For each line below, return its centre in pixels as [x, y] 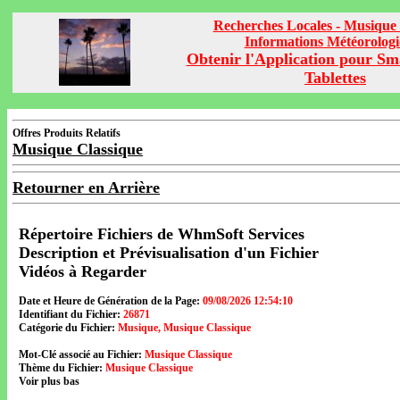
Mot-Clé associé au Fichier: [80, 354]
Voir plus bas [49, 381]
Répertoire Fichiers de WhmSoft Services [162, 234]
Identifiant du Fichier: [70, 314]
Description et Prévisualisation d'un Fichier [169, 253]
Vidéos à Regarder [83, 271]
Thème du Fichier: [61, 368]
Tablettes [335, 78]
